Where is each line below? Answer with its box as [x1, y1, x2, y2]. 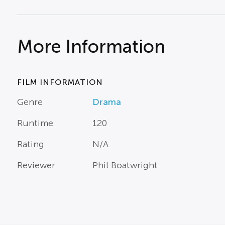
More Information [17, 37, 165, 57]
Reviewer [17, 160, 55, 171]
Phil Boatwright [92, 160, 158, 171]
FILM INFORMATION [17, 78, 103, 87]
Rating [17, 139, 44, 150]
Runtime [17, 118, 53, 129]
